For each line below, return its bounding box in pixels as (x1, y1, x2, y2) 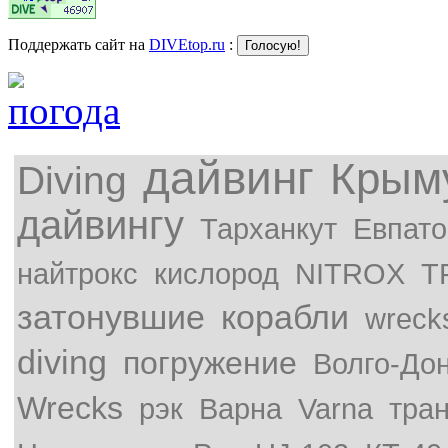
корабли (221, 297, 349, 336)
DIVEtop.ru (149, 35, 225, 53)
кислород (154, 256, 279, 290)
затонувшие (17, 297, 205, 336)
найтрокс (17, 256, 138, 290)
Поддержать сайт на (8, 35, 149, 53)
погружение (123, 344, 297, 381)
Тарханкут (200, 211, 337, 245)
